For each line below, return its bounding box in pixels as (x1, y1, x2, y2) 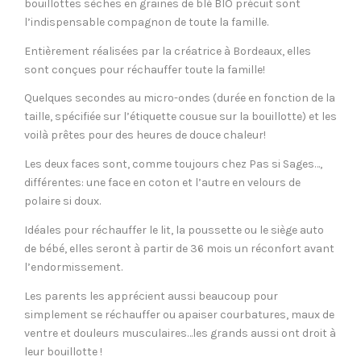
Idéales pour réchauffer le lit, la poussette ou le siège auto (24, 223, 324, 238)
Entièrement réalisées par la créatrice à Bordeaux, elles (24, 44, 311, 58)
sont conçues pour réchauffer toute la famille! (24, 62, 265, 77)
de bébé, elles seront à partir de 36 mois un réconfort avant (24, 242, 334, 256)
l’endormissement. (24, 260, 122, 275)
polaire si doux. (24, 194, 101, 209)
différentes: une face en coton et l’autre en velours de (24, 176, 301, 190)
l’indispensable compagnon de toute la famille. (24, 15, 268, 29)
